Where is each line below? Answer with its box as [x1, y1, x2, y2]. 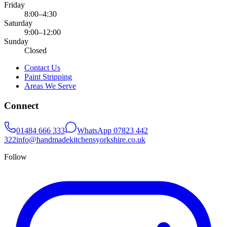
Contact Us [24, 63, 60, 72]
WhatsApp [77, 126, 113, 135]
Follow [4, 152, 27, 161]
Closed [24, 46, 47, 55]
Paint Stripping [24, 72, 72, 82]
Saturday [4, 19, 32, 28]
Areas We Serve [24, 82, 76, 91]
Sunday [4, 37, 28, 46]
